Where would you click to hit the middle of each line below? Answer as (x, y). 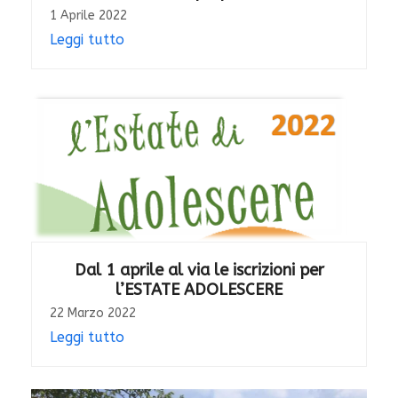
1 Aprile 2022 (88, 16)
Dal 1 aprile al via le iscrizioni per (199, 271)
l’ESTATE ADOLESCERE (199, 290)
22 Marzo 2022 (92, 314)
